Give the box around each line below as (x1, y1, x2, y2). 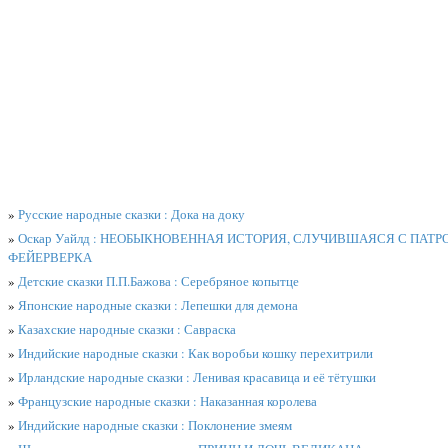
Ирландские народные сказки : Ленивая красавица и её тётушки (18, 368, 376, 387)
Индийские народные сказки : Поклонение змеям (18, 416, 292, 435)
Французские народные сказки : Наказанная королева (18, 392, 317, 411)
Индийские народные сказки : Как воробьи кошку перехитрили (18, 344, 373, 363)
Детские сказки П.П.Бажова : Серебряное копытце (18, 272, 299, 291)
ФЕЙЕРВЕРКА (8, 248, 92, 267)
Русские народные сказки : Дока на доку (18, 205, 245, 224)
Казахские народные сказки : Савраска (18, 320, 236, 339)
